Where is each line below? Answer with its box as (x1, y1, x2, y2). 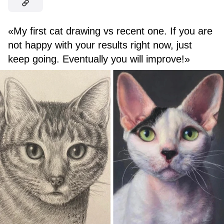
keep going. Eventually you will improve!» (8, 53, 190, 64)
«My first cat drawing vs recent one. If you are (8, 25, 212, 36)
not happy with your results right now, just (8, 39, 192, 50)
